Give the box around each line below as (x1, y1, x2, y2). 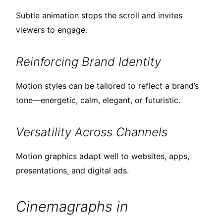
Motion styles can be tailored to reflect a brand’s (16, 81, 199, 91)
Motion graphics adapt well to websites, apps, (16, 151, 189, 162)
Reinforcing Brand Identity (16, 55, 161, 69)
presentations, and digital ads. (16, 166, 129, 176)
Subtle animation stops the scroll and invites (16, 10, 182, 21)
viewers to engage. (16, 25, 87, 35)
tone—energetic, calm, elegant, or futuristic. (16, 95, 180, 106)
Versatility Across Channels (16, 125, 167, 140)
